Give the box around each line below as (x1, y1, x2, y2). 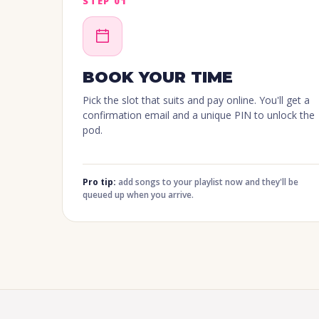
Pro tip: (83, 176, 116, 189)
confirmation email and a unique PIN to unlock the (83, 108, 315, 122)
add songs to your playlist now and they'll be (116, 176, 298, 189)
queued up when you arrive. (83, 189, 194, 202)
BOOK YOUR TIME (83, 68, 233, 88)
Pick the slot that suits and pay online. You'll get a (83, 93, 310, 108)
